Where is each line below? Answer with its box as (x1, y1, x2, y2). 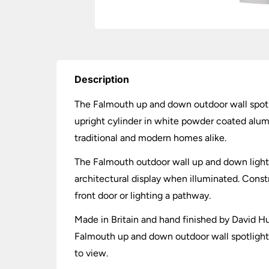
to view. (74, 247, 109, 259)
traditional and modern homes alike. (74, 132, 227, 144)
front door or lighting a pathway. (74, 190, 211, 201)
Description (74, 73, 130, 85)
